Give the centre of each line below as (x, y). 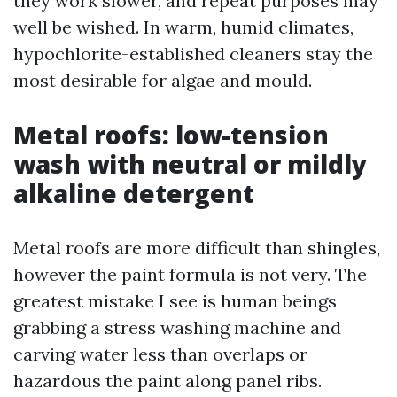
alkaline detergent (134, 193)
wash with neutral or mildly (190, 164)
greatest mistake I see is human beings (175, 301)
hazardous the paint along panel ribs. (167, 381)
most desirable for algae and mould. (163, 80)
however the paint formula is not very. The (190, 274)
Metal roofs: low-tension (171, 135)
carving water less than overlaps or (160, 354)
